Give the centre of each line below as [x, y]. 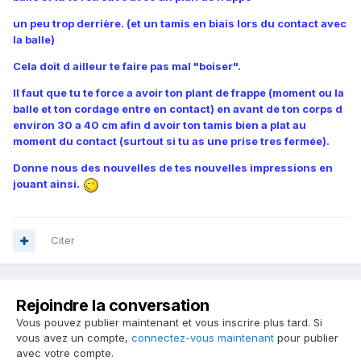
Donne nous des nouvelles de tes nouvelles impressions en [173, 168]
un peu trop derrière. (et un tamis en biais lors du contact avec [180, 24]
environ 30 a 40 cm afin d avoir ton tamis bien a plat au [160, 125]
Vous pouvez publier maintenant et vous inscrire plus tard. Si [169, 323]
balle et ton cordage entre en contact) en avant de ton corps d [178, 109]
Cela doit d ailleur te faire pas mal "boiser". [127, 66]
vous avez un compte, [74, 338]
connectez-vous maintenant [203, 338]
